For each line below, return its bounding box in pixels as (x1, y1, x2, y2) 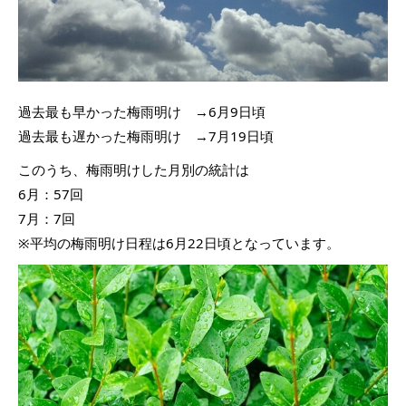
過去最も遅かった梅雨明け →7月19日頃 (18, 126, 274, 145)
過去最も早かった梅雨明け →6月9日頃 (18, 101, 266, 121)
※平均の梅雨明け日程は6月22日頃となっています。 (18, 233, 340, 252)
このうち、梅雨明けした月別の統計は (18, 159, 249, 179)
